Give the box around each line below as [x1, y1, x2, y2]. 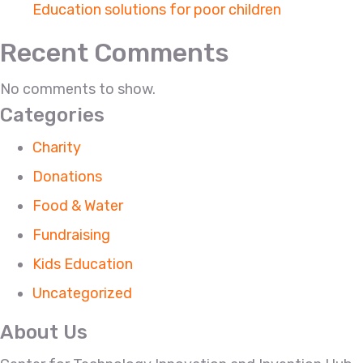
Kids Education [32, 254, 133, 273]
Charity [32, 138, 81, 156]
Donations [32, 167, 102, 186]
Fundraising [32, 225, 110, 244]
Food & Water [32, 196, 123, 215]
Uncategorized [32, 284, 132, 302]
